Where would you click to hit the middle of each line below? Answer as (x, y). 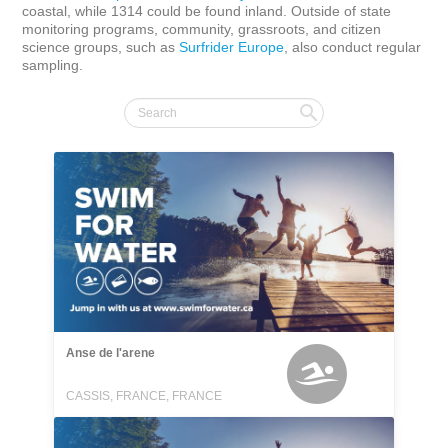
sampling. (53, 65)
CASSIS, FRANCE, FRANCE (144, 396)
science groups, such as (101, 47)
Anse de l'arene (110, 353)
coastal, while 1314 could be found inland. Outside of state (209, 11)
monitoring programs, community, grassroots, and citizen (204, 29)
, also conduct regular (355, 47)
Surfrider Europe (232, 47)
